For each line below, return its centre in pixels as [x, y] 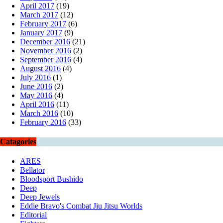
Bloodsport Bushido [52, 179]
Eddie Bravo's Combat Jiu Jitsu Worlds [81, 206]
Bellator [32, 170]
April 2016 [37, 104]
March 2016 [39, 113]
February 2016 [43, 122]
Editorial [33, 215]
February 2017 [43, 23]
